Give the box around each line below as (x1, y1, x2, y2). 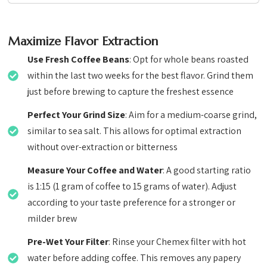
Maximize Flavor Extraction (8, 34, 159, 49)
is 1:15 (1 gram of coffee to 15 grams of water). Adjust (27, 180, 237, 193)
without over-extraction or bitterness (27, 141, 178, 154)
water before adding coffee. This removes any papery (27, 252, 241, 265)
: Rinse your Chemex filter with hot (108, 235, 247, 249)
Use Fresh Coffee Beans (27, 53, 130, 66)
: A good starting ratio (163, 164, 252, 177)
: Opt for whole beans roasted (129, 53, 249, 66)
